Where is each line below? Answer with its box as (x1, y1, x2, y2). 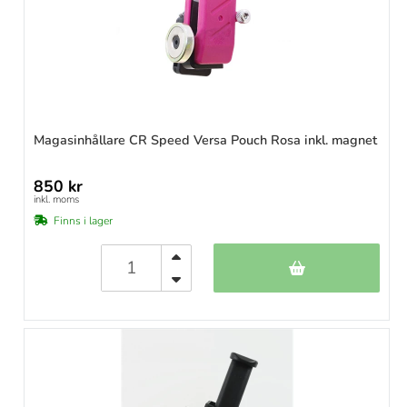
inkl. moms (34, 193, 79, 207)
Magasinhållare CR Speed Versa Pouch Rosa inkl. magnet (34, 131, 377, 150)
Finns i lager (54, 213, 113, 229)
